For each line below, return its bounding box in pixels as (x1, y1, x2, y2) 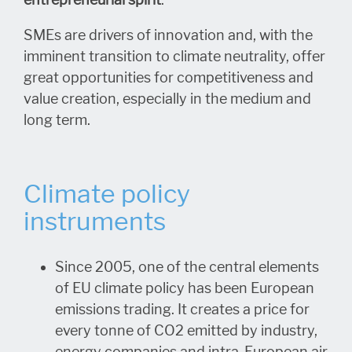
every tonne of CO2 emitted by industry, (55, 321, 317, 339)
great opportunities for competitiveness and (24, 68, 313, 86)
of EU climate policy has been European (55, 279, 314, 297)
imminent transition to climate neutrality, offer (24, 47, 325, 65)
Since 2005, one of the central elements (55, 258, 319, 276)
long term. (24, 111, 90, 129)
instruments (24, 205, 166, 237)
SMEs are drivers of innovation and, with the (24, 26, 313, 44)
